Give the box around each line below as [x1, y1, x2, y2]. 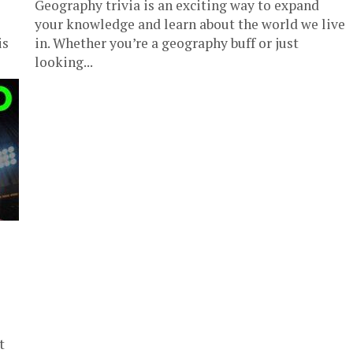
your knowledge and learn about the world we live [35, 15, 345, 33]
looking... [35, 53, 93, 71]
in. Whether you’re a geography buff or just [35, 34, 299, 52]
